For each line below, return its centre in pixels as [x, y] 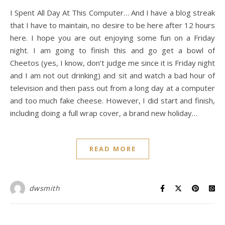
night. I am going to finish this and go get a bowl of [113, 50]
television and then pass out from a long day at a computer [113, 88]
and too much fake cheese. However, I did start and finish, [113, 100]
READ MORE [113, 149]
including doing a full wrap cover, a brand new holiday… [104, 113]
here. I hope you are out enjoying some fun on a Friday [113, 38]
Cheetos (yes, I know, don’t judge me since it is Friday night [113, 63]
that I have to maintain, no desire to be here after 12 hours [113, 25]
